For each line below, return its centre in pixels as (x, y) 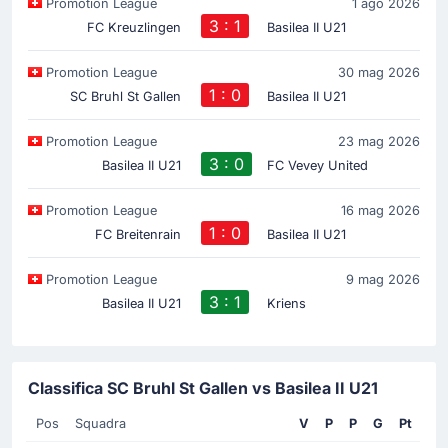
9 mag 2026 (383, 279)
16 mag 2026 (380, 210)
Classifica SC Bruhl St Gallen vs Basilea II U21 (203, 387)
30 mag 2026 (379, 72)
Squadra (100, 423)
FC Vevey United (317, 165)
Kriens (286, 303)
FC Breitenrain (138, 234)
